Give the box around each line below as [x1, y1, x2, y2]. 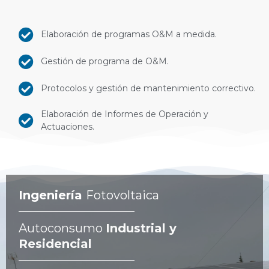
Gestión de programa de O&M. [40, 55, 169, 67]
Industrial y [106, 221, 177, 236]
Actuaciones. [40, 121, 94, 132]
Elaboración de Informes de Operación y [40, 108, 208, 119]
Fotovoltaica [86, 188, 160, 203]
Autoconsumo [19, 221, 106, 236]
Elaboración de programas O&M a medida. [40, 28, 217, 40]
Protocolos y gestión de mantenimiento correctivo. [40, 82, 256, 94]
